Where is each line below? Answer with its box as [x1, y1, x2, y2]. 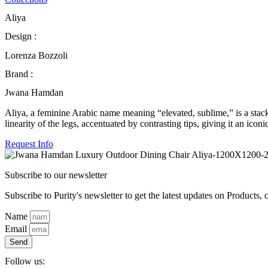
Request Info [5, 139, 53, 150]
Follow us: [5, 256, 45, 267]
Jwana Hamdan [5, 87, 63, 98]
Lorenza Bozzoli [5, 50, 68, 60]
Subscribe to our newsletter [5, 170, 107, 181]
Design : [5, 31, 36, 42]
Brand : [5, 68, 33, 79]
